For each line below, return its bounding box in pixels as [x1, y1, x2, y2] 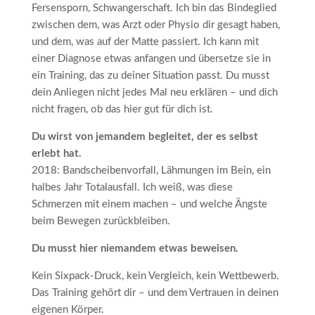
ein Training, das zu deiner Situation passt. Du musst [31, 70, 269, 81]
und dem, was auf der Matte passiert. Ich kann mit [31, 36, 259, 47]
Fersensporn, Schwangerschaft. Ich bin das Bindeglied [31, 2, 276, 13]
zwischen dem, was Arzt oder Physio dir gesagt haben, [31, 19, 280, 30]
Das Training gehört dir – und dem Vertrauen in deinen [31, 287, 278, 298]
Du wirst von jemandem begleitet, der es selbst [31, 131, 258, 142]
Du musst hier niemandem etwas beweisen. [31, 243, 238, 254]
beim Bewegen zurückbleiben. [31, 215, 170, 226]
